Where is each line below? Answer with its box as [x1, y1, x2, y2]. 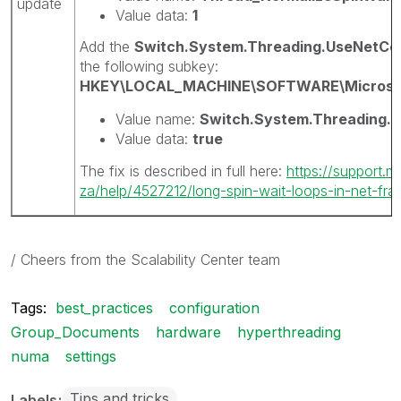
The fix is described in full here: [80, 161, 286, 180]
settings [65, 346, 116, 365]
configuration [169, 298, 260, 317]
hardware [156, 322, 221, 341]
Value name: [115, 110, 200, 128]
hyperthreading [237, 322, 341, 341]
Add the [80, 38, 134, 55]
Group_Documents [11, 322, 140, 341]
